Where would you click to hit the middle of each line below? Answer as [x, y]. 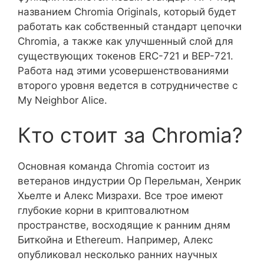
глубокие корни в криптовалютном [103, 210]
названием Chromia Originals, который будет [127, 11]
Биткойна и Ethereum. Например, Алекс [115, 240]
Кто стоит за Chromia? [130, 135]
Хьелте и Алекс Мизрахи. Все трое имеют [121, 196]
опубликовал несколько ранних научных [118, 255]
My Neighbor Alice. [62, 100]
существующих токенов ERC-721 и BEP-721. [126, 56]
